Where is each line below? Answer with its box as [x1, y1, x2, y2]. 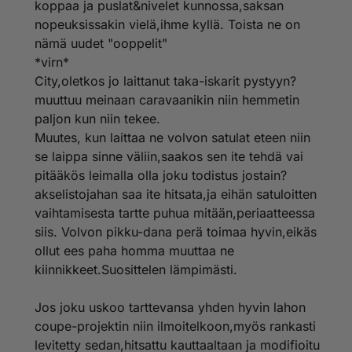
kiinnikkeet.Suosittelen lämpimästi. [35, 262, 237, 277]
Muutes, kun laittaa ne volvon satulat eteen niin [35, 130, 310, 145]
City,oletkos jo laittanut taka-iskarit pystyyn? [35, 73, 296, 89]
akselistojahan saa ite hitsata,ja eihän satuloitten [35, 186, 317, 202]
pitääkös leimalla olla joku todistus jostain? [35, 167, 287, 183]
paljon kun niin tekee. [35, 111, 160, 126]
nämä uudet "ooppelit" [35, 35, 167, 51]
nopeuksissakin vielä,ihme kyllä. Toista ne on [35, 16, 300, 32]
